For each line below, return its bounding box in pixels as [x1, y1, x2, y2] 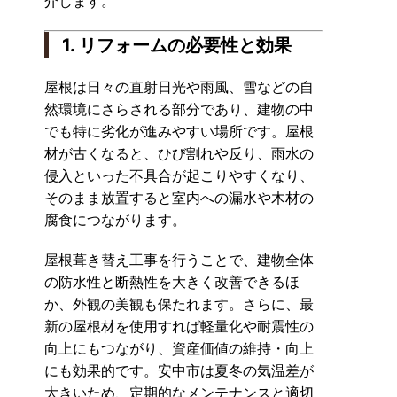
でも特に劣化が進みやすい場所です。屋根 [44, 122, 314, 140]
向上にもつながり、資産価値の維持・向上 [44, 339, 314, 357]
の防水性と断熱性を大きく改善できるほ [44, 273, 300, 291]
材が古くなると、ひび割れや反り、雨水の [44, 144, 314, 162]
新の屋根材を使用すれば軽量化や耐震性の [44, 317, 314, 335]
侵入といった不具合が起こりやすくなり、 [44, 167, 314, 184]
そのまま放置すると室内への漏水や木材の [44, 189, 314, 206]
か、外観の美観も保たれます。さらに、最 [44, 295, 314, 313]
